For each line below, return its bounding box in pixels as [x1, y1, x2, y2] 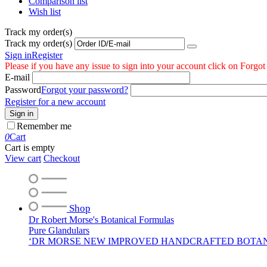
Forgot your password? [41, 85, 128, 95]
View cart [5, 153, 41, 163]
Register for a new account [5, 97, 105, 107]
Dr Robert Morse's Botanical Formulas [29, 215, 174, 225]
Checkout [44, 153, 80, 163]
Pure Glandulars [29, 225, 89, 235]
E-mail [5, 72, 30, 82]
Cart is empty [5, 142, 55, 153]
